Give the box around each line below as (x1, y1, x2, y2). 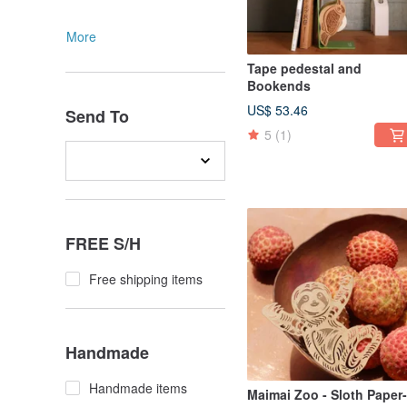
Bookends (247, 76, 311, 95)
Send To (65, 104, 129, 129)
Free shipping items (89, 270, 203, 289)
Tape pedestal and (247, 59, 362, 78)
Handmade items (89, 379, 187, 398)
